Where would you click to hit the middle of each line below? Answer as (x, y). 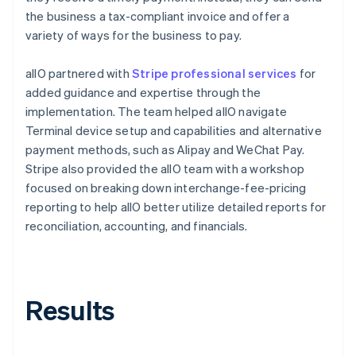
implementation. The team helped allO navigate (157, 111)
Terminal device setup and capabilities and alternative (174, 130)
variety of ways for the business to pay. (133, 35)
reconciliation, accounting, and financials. (137, 225)
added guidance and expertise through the (143, 92)
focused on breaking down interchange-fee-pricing (166, 187)
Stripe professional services (215, 73)
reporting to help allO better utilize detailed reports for (176, 206)
